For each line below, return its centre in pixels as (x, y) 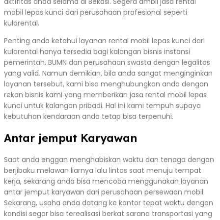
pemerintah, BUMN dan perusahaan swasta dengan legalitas (107, 62)
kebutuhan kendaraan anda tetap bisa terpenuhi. (89, 116)
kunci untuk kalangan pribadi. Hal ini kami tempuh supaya (102, 105)
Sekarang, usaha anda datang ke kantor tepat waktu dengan (109, 203)
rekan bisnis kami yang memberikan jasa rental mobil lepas (105, 95)
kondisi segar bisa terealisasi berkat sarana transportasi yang (108, 213)
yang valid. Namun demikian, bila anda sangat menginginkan (108, 73)
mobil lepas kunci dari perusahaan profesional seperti (96, 12)
